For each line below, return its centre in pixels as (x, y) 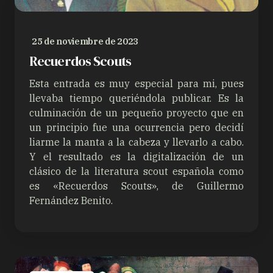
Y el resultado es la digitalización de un (136, 157)
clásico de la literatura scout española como (136, 172)
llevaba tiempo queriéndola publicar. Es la (136, 98)
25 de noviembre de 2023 (85, 41)
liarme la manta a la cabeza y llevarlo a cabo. (136, 142)
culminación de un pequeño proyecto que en (136, 113)
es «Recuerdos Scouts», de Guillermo (136, 186)
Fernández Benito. (71, 201)
